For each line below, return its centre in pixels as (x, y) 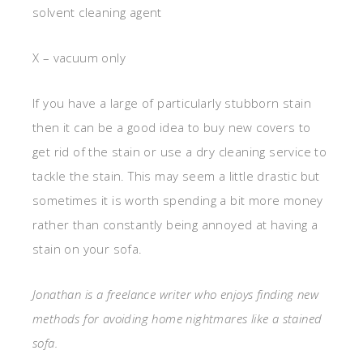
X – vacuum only (79, 58)
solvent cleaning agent (97, 13)
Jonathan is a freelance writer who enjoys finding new (176, 295)
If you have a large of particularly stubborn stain (172, 103)
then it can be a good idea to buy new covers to (172, 128)
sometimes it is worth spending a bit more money (178, 201)
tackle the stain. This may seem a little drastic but (176, 176)
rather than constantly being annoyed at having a (175, 225)
